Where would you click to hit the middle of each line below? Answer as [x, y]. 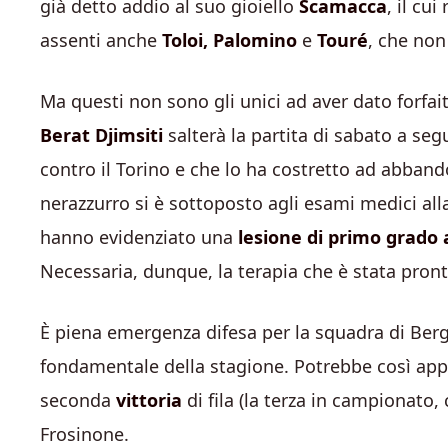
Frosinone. [84, 433]
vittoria [149, 399]
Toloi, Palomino [232, 39]
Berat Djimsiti [101, 134]
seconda [78, 399]
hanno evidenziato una [139, 236]
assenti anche [101, 39]
